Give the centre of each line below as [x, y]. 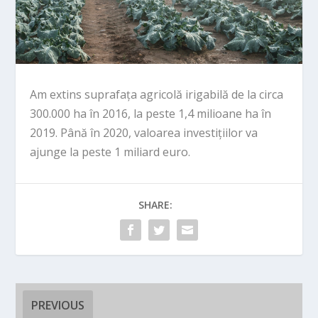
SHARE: [155, 204]
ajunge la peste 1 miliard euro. [110, 152]
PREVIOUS [58, 305]
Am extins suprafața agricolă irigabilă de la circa [157, 94]
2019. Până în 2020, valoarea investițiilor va [144, 132]
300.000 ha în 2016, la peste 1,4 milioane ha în [151, 113]
